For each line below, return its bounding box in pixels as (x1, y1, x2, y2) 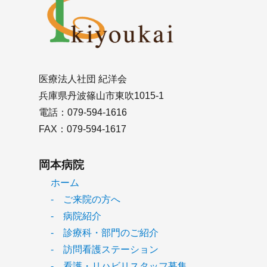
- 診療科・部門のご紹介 (50, 228, 159, 238)
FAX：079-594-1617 (38, 124, 126, 135)
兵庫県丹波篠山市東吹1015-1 (38, 91, 164, 101)
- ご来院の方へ (50, 194, 120, 205)
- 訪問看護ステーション (50, 244, 159, 255)
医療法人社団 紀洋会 (38, 74, 127, 85)
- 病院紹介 (50, 211, 101, 222)
